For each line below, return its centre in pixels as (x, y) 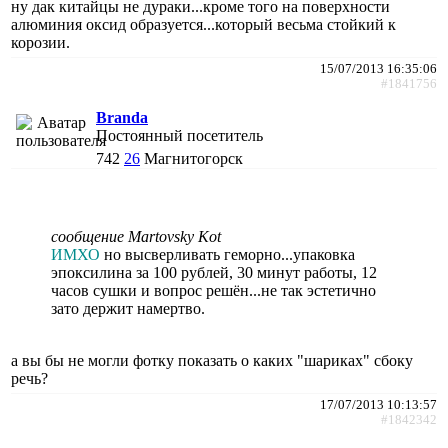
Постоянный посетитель (179, 135)
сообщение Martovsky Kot (136, 236)
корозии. (40, 42)
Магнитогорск (193, 158)
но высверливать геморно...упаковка (227, 254)
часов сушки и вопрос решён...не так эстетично (213, 290)
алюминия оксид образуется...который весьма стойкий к (203, 24)
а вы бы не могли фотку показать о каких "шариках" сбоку (212, 360)
